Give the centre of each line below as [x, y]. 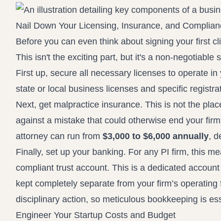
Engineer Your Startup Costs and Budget [96, 215]
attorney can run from [59, 136]
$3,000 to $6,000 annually [156, 136]
